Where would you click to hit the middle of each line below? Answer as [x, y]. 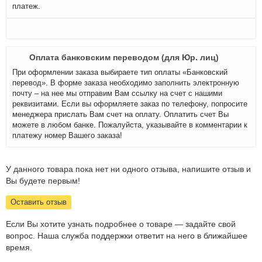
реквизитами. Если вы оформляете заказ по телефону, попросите [130, 104]
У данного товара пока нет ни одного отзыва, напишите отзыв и [128, 169]
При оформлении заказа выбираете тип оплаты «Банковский [120, 72]
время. [19, 247]
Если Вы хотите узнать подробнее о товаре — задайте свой [121, 224]
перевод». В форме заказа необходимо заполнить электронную [126, 83]
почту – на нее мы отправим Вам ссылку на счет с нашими [117, 93]
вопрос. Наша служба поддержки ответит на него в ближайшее [127, 236]
